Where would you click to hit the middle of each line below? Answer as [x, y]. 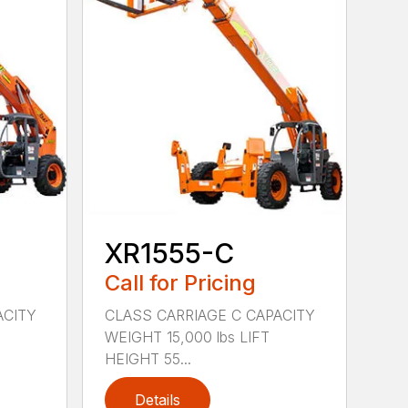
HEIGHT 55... [148, 359]
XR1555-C [170, 254]
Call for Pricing [181, 283]
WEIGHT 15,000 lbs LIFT [188, 337]
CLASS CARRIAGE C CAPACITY [210, 316]
